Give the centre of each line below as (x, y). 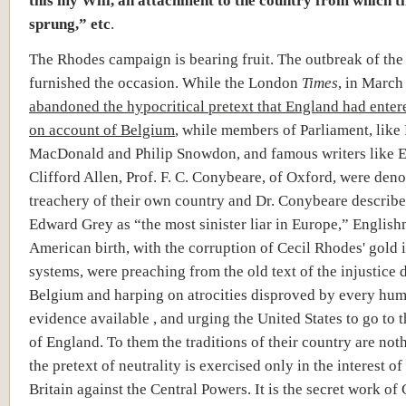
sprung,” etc (70, 23)
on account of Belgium (102, 129)
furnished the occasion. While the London (164, 82)
